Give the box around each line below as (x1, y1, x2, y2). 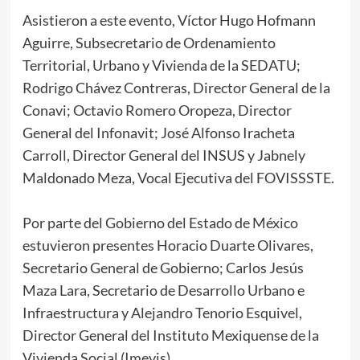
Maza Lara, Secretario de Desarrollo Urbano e (22, 281, 305, 300)
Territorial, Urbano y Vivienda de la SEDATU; (22, 56, 301, 75)
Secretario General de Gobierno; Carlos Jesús (22, 259, 304, 277)
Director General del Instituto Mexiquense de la (22, 326, 319, 345)
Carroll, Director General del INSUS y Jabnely (22, 146, 305, 165)
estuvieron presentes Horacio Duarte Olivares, (22, 236, 313, 255)
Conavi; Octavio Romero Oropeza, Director (22, 101, 292, 120)
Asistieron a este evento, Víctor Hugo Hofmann (22, 11, 316, 30)
